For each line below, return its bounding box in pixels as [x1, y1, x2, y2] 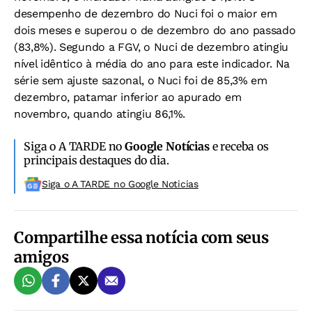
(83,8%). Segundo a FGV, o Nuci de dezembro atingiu [14, 40, 288, 54]
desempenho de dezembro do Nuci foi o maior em [14, 7, 277, 20]
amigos [14, 247, 69, 267]
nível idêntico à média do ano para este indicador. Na [14, 57, 290, 70]
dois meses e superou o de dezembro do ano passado [14, 24, 296, 37]
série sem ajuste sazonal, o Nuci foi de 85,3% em [14, 74, 267, 87]
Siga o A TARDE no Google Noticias [42, 178, 198, 189]
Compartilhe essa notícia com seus [14, 228, 269, 247]
